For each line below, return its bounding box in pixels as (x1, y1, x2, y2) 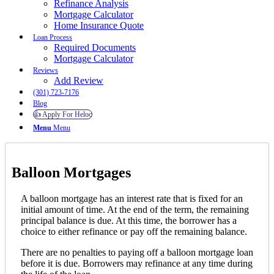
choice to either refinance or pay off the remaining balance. (21, 226, 247, 237)
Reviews (33, 65, 58, 75)
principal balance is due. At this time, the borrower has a (21, 215, 237, 226)
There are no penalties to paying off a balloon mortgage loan (21, 246, 253, 257)
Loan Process (33, 32, 72, 42)
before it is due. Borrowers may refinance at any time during (21, 257, 253, 268)
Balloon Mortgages (12, 164, 131, 180)
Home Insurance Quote (54, 20, 144, 31)
